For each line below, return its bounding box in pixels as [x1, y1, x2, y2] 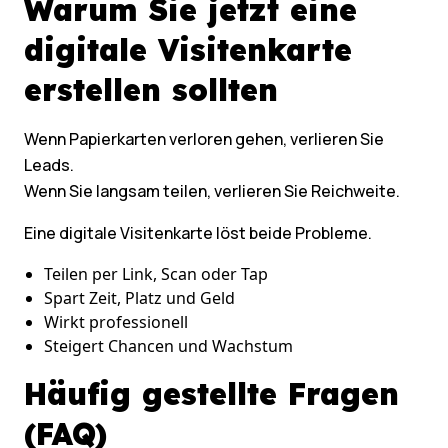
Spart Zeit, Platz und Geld [44, 287, 235, 310]
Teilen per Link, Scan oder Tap [44, 263, 268, 286]
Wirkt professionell [44, 311, 188, 334]
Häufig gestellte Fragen [24, 375, 399, 414]
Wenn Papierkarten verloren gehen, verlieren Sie [24, 128, 384, 151]
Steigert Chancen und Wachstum [44, 335, 293, 358]
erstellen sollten [24, 71, 278, 110]
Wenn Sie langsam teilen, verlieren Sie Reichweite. [24, 180, 400, 203]
